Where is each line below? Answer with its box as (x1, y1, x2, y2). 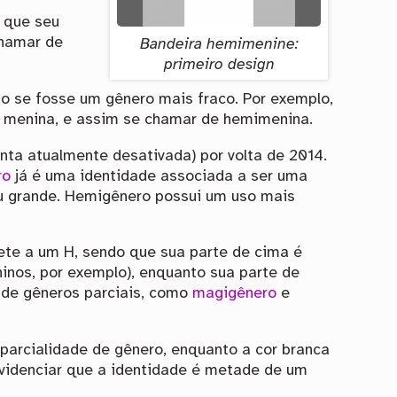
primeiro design (163, 56, 275, 73)
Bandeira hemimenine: (139, 35, 299, 52)
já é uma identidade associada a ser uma (11, 167, 308, 184)
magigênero (192, 285, 277, 302)
